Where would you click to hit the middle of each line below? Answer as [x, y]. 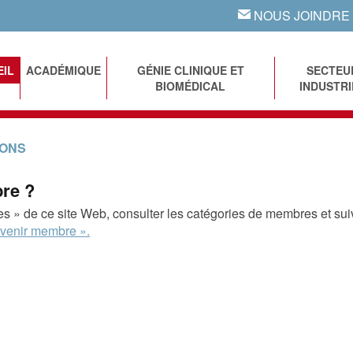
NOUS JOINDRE [300, 15]
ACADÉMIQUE [63, 70]
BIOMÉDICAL [191, 86]
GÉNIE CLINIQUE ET [190, 70]
